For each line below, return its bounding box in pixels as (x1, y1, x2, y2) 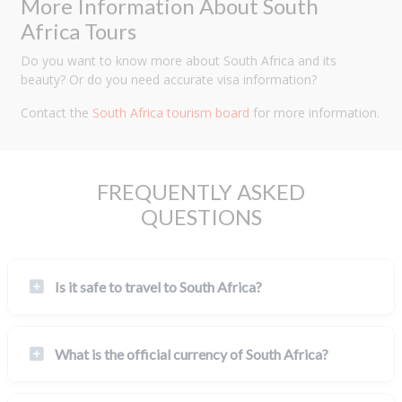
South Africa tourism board (92, 104, 249, 122)
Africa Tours (21, 18, 136, 45)
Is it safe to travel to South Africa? (55, 278, 262, 296)
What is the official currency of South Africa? (55, 345, 328, 363)
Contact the (21, 104, 92, 122)
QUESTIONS (140, 204, 262, 231)
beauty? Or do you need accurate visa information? (21, 71, 317, 89)
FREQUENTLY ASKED (97, 179, 305, 205)
